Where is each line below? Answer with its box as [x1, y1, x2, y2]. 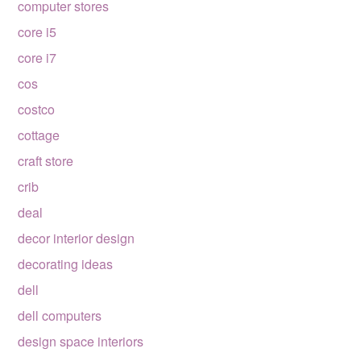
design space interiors [18, 331, 144, 351]
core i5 [18, 22, 57, 41]
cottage [18, 125, 60, 144]
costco [18, 99, 56, 118]
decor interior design [18, 228, 135, 247]
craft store [18, 151, 74, 170]
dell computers [18, 305, 102, 325]
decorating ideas [18, 254, 114, 273]
